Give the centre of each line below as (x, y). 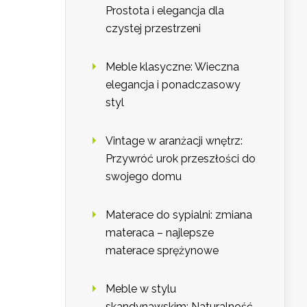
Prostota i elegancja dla (165, 11)
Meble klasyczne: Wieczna (172, 67)
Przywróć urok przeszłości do (181, 159)
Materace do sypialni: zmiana (179, 215)
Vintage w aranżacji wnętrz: (174, 141)
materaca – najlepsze (160, 233)
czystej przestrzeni (153, 29)
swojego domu (144, 177)
